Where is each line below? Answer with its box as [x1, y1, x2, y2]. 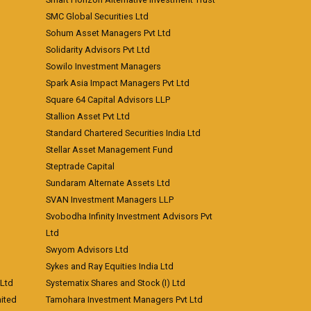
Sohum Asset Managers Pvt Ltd [46, 28, 171, 38]
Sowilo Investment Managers [46, 61, 161, 72]
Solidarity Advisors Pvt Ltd [46, 44, 150, 55]
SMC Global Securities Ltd [46, 11, 149, 22]
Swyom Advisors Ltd [46, 244, 128, 255]
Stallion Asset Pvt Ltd [46, 111, 130, 121]
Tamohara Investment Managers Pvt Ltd [46, 294, 203, 305]
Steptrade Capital [46, 161, 115, 171]
